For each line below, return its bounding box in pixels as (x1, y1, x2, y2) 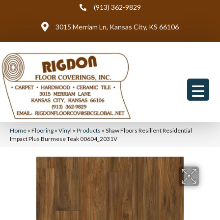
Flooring (31, 127, 54, 134)
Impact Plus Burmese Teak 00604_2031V (10, 135, 117, 142)
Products (77, 127, 101, 134)
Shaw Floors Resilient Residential (106, 127, 192, 134)
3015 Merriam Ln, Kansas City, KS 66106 (55, 23, 179, 31)
